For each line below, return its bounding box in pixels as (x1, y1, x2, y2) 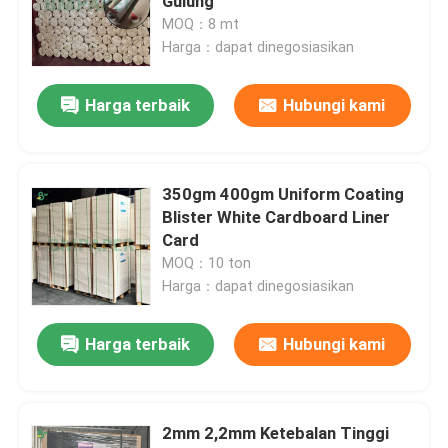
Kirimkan (189, 42, 259, 64)
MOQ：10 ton (162, 254, 252, 271)
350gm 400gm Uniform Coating (162, 183, 405, 204)
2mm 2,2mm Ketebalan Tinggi (162, 422, 390, 443)
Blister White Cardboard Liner (162, 206, 391, 227)
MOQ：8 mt (162, 16, 240, 33)
